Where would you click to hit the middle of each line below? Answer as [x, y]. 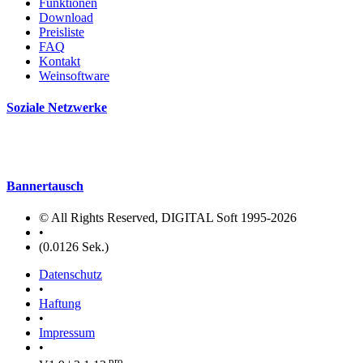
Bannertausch [45, 186]
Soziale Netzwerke [57, 108]
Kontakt [60, 62]
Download [66, 18]
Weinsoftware [74, 76]
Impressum [67, 333]
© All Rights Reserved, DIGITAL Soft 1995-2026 [168, 218]
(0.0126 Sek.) [74, 247]
